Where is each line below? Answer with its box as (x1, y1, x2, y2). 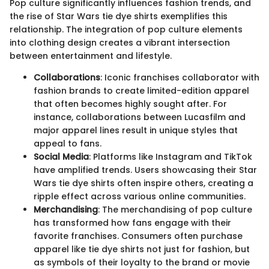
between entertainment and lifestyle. (10, 50, 172, 62)
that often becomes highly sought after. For (34, 98, 227, 110)
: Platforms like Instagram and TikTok (89, 151, 252, 163)
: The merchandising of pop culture (98, 204, 252, 216)
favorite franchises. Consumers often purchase (34, 230, 243, 243)
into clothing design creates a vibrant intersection (10, 37, 230, 49)
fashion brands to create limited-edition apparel (34, 85, 249, 97)
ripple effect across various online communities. (34, 190, 246, 203)
